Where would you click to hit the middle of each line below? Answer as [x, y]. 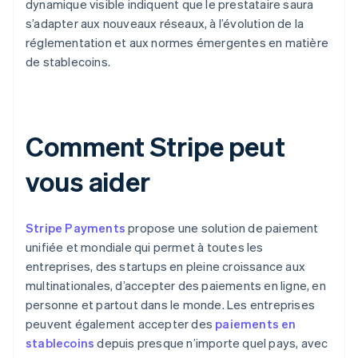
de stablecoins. [68, 62]
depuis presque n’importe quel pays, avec [211, 343]
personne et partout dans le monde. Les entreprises [171, 305]
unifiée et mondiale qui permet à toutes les [145, 247]
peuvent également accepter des [121, 324]
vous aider [88, 181]
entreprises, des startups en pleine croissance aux [166, 267]
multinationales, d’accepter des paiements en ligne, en [176, 286]
